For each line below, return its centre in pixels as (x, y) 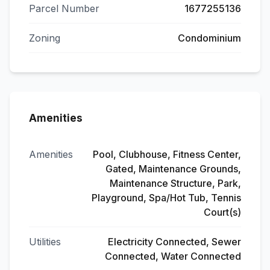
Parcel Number (64, 8)
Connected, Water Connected (173, 256)
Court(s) (222, 212)
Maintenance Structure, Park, (175, 183)
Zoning (45, 38)
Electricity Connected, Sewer (174, 242)
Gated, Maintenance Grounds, (173, 169)
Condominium (209, 38)
